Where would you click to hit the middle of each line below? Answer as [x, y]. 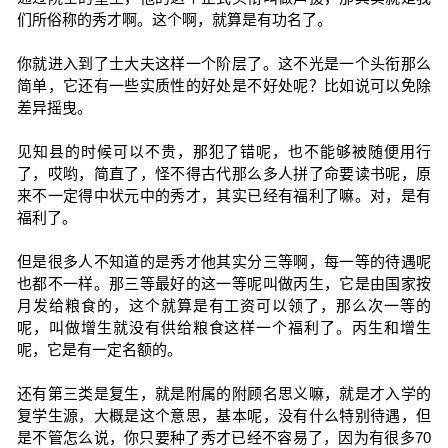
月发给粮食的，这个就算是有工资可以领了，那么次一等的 [224, 305]
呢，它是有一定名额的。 [99, 349]
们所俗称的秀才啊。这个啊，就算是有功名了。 [174, 19]
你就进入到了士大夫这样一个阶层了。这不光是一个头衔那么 [224, 63]
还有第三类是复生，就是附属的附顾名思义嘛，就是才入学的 [224, 393]
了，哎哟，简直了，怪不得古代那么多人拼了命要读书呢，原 [224, 173]
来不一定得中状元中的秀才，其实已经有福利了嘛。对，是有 [224, 195]
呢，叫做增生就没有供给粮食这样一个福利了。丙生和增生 [224, 327]
